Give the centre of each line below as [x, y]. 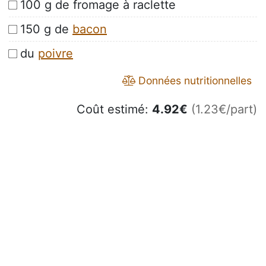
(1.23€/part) [224, 110]
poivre [56, 54]
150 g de [46, 29]
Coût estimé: [114, 110]
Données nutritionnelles [194, 81]
